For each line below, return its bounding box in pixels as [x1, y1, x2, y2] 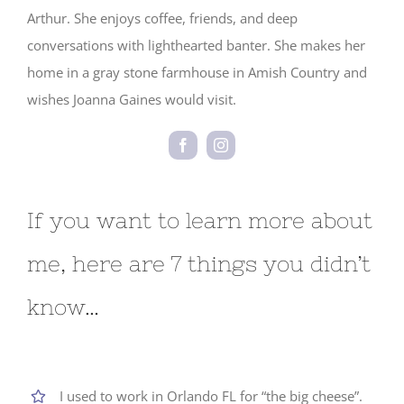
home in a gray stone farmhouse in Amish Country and [27, 62, 367, 81]
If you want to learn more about [27, 207, 372, 233]
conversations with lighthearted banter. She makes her [27, 35, 365, 54]
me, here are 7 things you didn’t [27, 251, 371, 276]
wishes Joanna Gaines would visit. [27, 89, 236, 108]
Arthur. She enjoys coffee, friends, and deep [27, 8, 298, 27]
